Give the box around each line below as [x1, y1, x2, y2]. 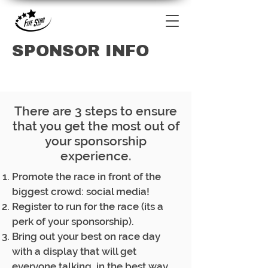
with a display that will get [12, 245, 136, 257]
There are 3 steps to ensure [14, 103, 177, 118]
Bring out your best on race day [12, 230, 160, 242]
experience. [60, 148, 131, 163]
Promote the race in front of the [12, 170, 161, 182]
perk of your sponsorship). [12, 215, 134, 227]
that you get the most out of [12, 118, 179, 133]
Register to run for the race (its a [12, 200, 163, 212]
